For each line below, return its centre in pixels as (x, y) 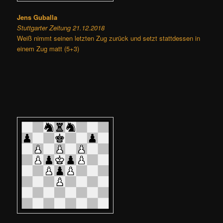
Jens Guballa (37, 17)
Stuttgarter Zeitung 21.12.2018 (61, 28)
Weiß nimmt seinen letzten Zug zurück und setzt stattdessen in (109, 38)
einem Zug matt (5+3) (48, 49)
